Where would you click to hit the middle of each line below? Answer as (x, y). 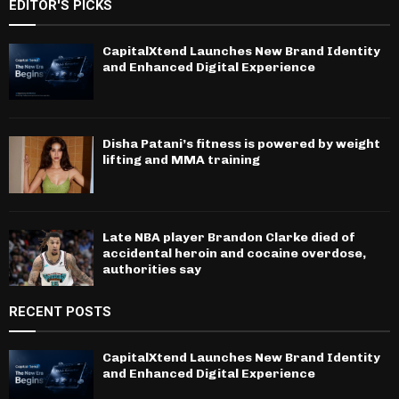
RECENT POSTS (60, 312)
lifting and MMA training (181, 160)
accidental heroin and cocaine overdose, (234, 253)
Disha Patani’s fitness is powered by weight (241, 144)
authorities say (152, 269)
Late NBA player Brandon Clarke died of (229, 237)
